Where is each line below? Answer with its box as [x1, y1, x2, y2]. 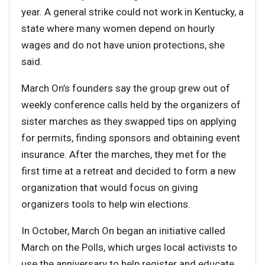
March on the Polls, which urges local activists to [21, 241, 237, 253]
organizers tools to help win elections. [21, 198, 190, 210]
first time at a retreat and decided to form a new [21, 164, 236, 177]
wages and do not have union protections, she [21, 38, 225, 51]
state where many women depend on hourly [21, 22, 215, 34]
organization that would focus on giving [21, 181, 198, 193]
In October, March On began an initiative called [21, 224, 225, 237]
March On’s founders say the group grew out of [21, 82, 230, 94]
